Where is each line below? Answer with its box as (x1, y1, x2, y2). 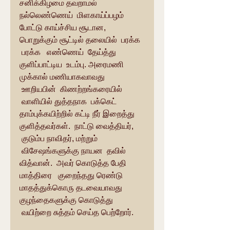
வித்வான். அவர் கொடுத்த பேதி (20, 159, 128, 167)
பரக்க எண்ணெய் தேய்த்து (20, 48, 118, 56)
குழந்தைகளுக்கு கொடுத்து (20, 196, 115, 204)
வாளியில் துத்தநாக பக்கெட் (20, 97, 119, 106)
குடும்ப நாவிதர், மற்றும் (20, 134, 100, 143)
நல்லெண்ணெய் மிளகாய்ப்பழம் (20, 11, 126, 20)
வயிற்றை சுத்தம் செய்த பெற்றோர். (20, 208, 136, 217)
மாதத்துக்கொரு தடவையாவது (20, 183, 124, 192)
